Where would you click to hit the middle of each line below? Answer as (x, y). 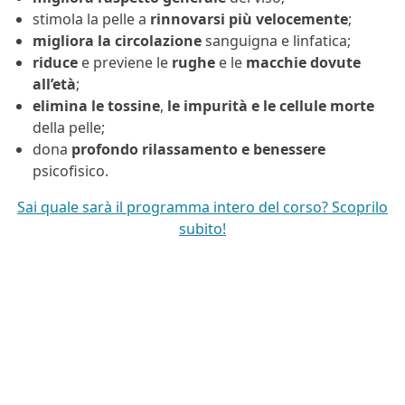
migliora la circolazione (117, 41)
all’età (54, 85)
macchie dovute (303, 63)
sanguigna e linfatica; (276, 41)
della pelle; (69, 128)
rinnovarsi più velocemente (249, 19)
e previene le (125, 63)
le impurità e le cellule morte (269, 106)
